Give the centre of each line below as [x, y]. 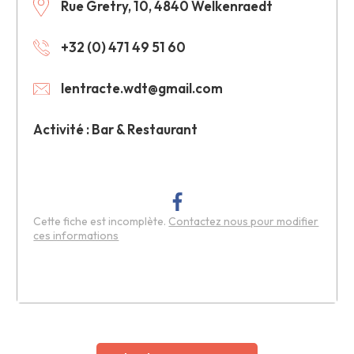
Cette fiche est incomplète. [101, 221]
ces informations [76, 235]
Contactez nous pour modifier [244, 221]
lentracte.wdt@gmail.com [142, 88]
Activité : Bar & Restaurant [116, 129]
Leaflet [319, 296]
